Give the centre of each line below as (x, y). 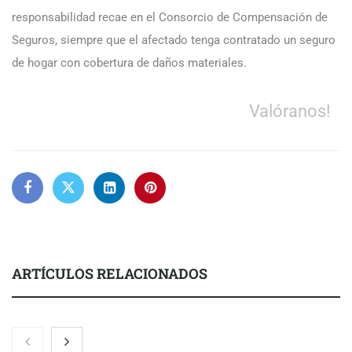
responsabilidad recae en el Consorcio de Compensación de (170, 17)
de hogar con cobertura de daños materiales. (131, 62)
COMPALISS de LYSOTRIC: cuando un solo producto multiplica (173, 336)
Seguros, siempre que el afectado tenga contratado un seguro (174, 40)
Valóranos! (290, 110)
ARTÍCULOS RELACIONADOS (110, 273)
